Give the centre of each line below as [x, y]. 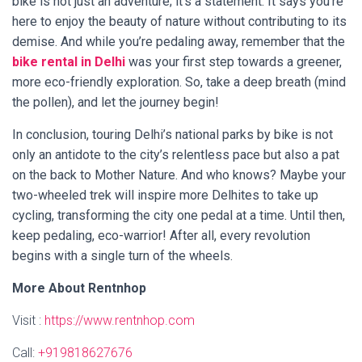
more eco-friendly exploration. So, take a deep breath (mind [179, 82]
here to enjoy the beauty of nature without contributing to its [179, 21]
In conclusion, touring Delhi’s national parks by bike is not [173, 134]
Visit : [28, 320]
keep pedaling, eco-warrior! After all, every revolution [161, 235]
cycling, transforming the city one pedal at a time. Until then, [179, 215]
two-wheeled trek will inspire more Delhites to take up [165, 195]
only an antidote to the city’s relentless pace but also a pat [176, 154]
